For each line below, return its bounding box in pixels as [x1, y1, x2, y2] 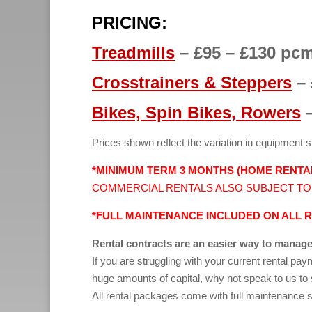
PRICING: [92, 13, 167, 32]
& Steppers [199, 73, 292, 92]
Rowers [236, 103, 301, 122]
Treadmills [92, 43, 175, 62]
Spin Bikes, [141, 103, 236, 122]
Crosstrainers [92, 73, 199, 92]
